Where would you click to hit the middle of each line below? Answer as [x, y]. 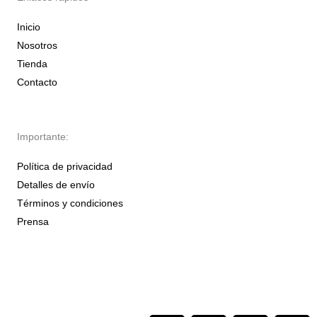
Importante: [43, 137]
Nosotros [37, 46]
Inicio [29, 27]
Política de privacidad [65, 167]
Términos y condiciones [70, 203]
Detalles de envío [56, 185]
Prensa [33, 222]
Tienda [32, 64]
